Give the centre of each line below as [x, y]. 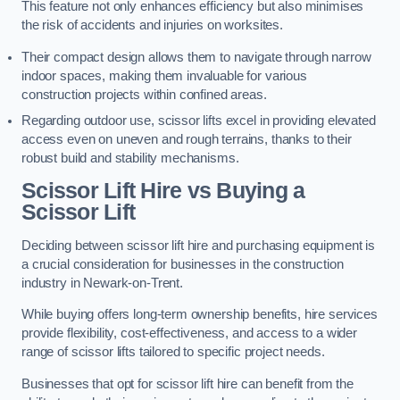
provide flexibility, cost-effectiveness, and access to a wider [189, 333]
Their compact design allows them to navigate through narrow [196, 57]
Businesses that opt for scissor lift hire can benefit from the [187, 383]
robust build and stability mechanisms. [130, 158]
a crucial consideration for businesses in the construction [183, 264]
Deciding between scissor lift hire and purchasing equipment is [198, 245]
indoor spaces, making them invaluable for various [164, 75]
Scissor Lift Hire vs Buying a [163, 191]
